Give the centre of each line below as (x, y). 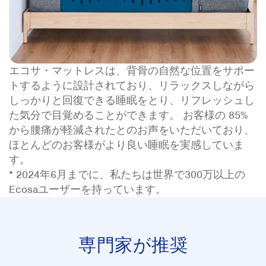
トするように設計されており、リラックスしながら (132, 85)
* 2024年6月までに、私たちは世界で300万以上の (127, 174)
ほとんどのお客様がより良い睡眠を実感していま (126, 145)
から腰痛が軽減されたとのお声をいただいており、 (132, 130)
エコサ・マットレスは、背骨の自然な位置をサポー (132, 70)
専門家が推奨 (133, 245)
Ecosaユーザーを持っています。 (88, 189)
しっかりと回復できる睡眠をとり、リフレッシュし (132, 100)
